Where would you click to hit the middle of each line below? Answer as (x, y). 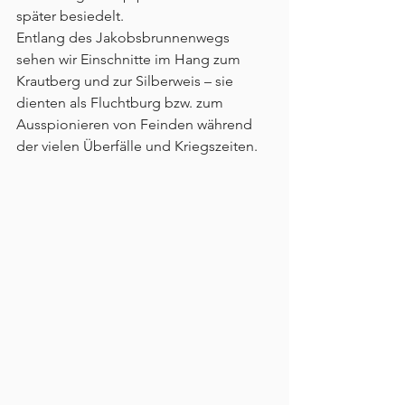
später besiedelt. (70, 16)
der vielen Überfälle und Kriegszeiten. (137, 146)
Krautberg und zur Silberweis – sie (127, 81)
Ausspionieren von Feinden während (136, 125)
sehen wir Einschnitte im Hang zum (130, 60)
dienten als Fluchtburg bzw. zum (122, 103)
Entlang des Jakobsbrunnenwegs (125, 38)
